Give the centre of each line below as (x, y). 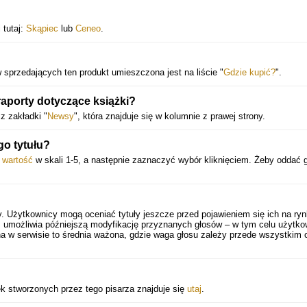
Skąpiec (42, 28)
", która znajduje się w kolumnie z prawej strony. (170, 116)
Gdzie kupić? (249, 72)
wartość (17, 160)
